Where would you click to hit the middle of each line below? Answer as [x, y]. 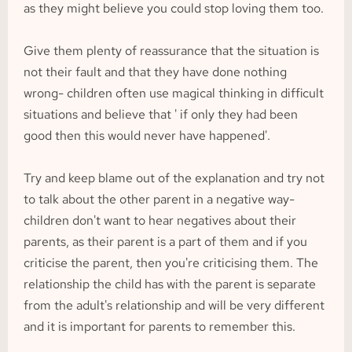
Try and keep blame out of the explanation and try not [174, 178]
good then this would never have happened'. [147, 136]
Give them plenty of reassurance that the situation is [171, 51]
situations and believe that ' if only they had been [161, 114]
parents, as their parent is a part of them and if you [165, 242]
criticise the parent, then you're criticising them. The [171, 263]
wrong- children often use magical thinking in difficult [174, 93]
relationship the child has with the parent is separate [170, 284]
